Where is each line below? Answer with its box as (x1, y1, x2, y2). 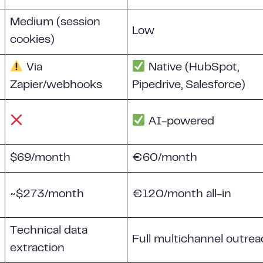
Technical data (10, 226, 87, 236)
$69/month (10, 153, 70, 163)
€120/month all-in (132, 190, 231, 200)
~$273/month (10, 190, 84, 200)
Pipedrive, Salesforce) (132, 80, 245, 90)
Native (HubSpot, (145, 63, 239, 73)
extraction (10, 244, 65, 254)
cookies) (10, 35, 55, 45)
